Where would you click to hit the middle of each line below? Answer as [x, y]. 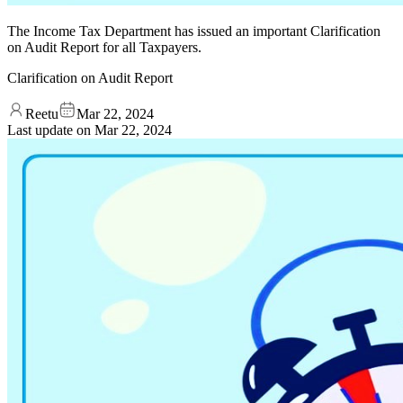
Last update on [51, 130]
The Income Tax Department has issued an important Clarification [194, 31]
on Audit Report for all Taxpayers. [104, 47]
